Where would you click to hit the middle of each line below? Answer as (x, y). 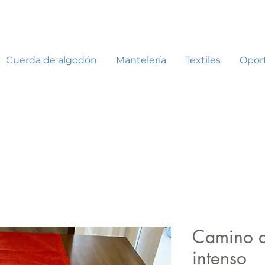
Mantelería (141, 60)
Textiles (203, 60)
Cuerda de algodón (51, 60)
